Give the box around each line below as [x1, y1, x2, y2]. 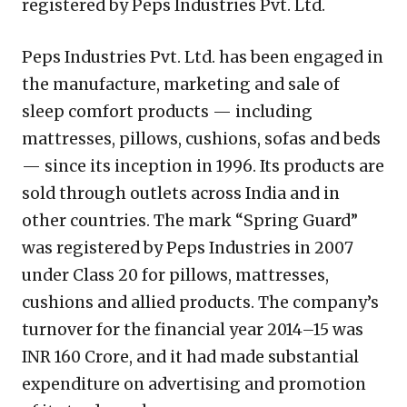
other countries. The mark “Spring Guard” [22, 210, 358, 231]
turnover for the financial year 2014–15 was [22, 319, 363, 340]
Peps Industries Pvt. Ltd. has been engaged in [22, 46, 383, 67]
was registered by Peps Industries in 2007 [22, 237, 353, 258]
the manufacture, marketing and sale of [22, 74, 340, 94]
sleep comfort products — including [22, 101, 313, 122]
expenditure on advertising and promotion [22, 373, 366, 394]
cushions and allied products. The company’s [22, 292, 379, 313]
